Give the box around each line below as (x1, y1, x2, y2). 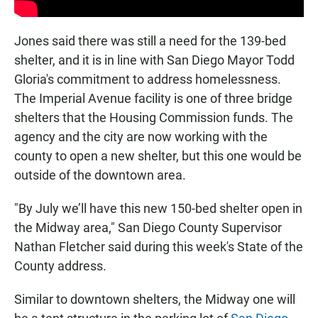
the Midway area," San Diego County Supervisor (14, 219, 282, 235)
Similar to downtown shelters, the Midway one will (14, 291, 295, 307)
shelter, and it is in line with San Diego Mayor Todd (14, 52, 295, 67)
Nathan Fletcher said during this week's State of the (14, 238, 303, 254)
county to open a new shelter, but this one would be (14, 148, 302, 163)
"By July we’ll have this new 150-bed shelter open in (14, 200, 302, 216)
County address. (14, 258, 106, 273)
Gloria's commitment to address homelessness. (14, 71, 281, 87)
